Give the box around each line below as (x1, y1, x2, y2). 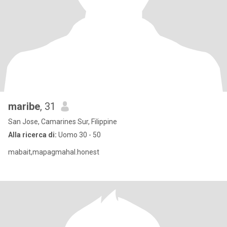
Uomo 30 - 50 (57, 131, 101, 139)
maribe (8, 100, 40, 112)
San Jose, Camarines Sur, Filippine (8, 118, 117, 126)
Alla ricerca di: (8, 131, 57, 139)
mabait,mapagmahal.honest (8, 148, 99, 156)
